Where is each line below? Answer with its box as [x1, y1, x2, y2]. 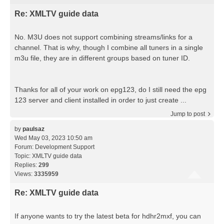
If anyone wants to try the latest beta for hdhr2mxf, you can [14, 211, 201, 220]
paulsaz [22, 125, 44, 132]
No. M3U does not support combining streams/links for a [14, 32, 192, 41]
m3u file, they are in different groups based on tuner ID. [14, 53, 190, 62]
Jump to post [170, 110, 205, 117]
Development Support [35, 143, 94, 150]
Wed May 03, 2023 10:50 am [14, 134, 92, 141]
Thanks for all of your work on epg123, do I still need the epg [14, 85, 206, 93]
